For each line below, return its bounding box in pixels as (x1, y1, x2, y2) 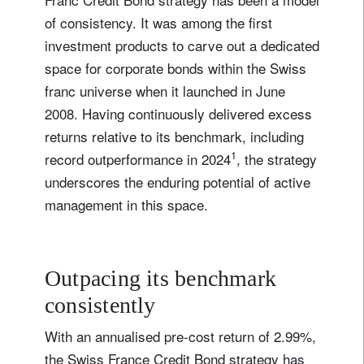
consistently (45, 292, 162, 318)
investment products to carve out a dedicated (45, 34, 319, 55)
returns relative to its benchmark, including (45, 125, 304, 146)
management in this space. (45, 193, 212, 214)
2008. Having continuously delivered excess (45, 102, 312, 123)
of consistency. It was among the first (45, 11, 272, 32)
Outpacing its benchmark (45, 265, 277, 291)
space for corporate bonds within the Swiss (45, 57, 306, 78)
